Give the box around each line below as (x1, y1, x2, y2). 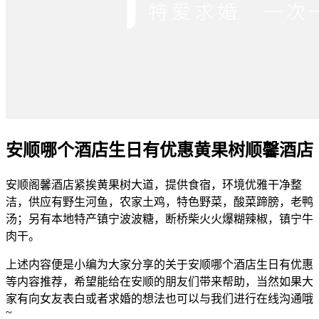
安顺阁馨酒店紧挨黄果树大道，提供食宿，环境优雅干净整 (6, 179, 302, 192)
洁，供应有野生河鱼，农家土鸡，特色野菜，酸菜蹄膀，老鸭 (6, 196, 313, 209)
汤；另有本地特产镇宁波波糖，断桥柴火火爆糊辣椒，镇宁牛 (6, 213, 313, 226)
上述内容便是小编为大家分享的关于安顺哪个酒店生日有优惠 (6, 258, 313, 271)
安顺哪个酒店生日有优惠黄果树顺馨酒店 (6, 141, 313, 160)
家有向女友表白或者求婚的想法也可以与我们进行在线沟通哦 (6, 293, 313, 305)
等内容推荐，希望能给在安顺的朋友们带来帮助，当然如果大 (6, 276, 313, 288)
